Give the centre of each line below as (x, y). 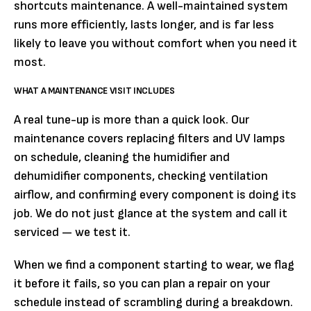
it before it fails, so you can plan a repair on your (142, 284)
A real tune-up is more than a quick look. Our (132, 120)
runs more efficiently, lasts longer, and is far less (144, 25)
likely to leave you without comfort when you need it (155, 43)
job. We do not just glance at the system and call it (151, 213)
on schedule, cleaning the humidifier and (122, 157)
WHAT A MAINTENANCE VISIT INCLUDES (94, 91)
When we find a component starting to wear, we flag (154, 265)
